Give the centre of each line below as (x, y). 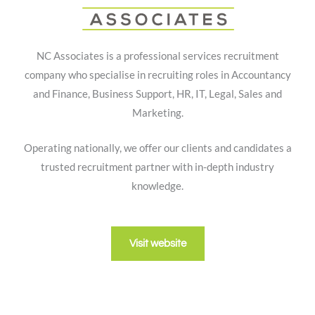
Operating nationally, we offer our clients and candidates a (157, 148)
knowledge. (157, 186)
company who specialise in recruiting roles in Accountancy (157, 75)
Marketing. (157, 112)
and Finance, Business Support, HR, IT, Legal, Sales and (157, 94)
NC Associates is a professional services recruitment (157, 56)
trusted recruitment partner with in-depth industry (157, 167)
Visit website (157, 243)
